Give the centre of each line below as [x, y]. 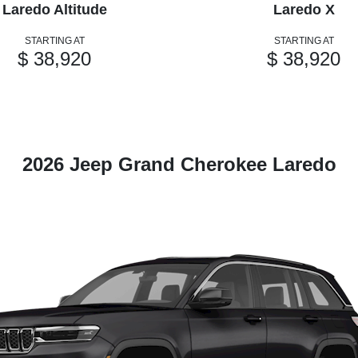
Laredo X [304, 10]
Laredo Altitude [54, 10]
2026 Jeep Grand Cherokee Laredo [179, 165]
